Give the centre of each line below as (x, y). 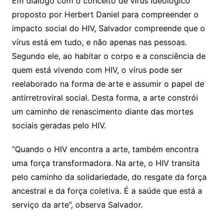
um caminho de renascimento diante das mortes (102, 111)
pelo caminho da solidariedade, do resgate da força (109, 177)
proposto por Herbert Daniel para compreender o (105, 14)
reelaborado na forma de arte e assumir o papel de (108, 83)
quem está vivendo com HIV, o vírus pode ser (97, 70)
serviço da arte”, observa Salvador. (77, 204)
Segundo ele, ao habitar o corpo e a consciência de (109, 56)
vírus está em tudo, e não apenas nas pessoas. (99, 42)
